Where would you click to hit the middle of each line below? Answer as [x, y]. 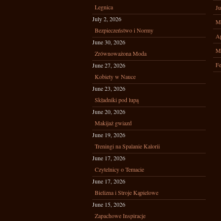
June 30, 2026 [109, 42]
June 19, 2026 [109, 135]
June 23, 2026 [109, 88]
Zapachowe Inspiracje [120, 216]
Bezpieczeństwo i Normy [124, 30]
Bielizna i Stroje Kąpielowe [127, 192]
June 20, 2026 [109, 111]
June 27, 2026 [109, 65]
